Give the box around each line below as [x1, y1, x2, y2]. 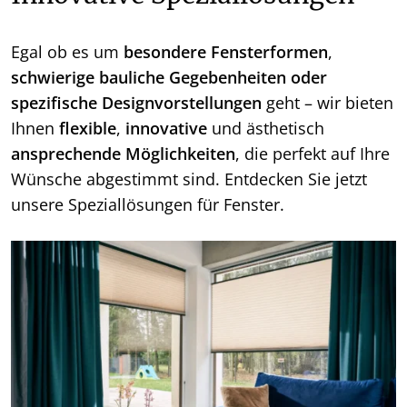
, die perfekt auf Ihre [235, 143, 390, 165]
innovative [125, 117, 207, 140]
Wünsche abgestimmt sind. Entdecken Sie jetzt [11, 168, 367, 191]
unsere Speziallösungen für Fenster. [11, 194, 284, 216]
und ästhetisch [207, 117, 324, 140]
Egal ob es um [11, 41, 124, 64]
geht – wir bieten [262, 92, 393, 114]
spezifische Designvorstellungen [11, 92, 262, 114]
